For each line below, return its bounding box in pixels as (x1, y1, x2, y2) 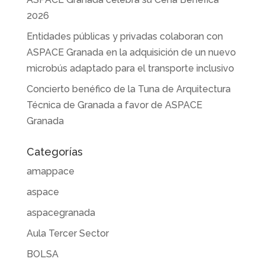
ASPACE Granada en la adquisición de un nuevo (26, 46, 236, 58)
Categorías (26, 145, 83, 158)
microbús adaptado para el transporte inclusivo (26, 62, 234, 74)
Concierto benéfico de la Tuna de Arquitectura (26, 83, 231, 95)
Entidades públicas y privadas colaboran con (26, 30, 223, 42)
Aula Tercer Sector (26, 227, 109, 239)
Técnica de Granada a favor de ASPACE (26, 99, 202, 111)
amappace (26, 165, 75, 177)
